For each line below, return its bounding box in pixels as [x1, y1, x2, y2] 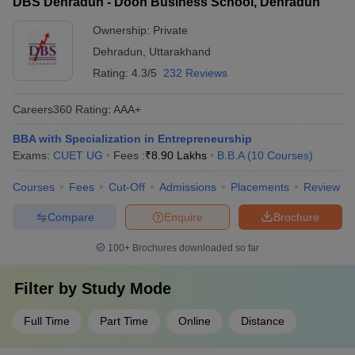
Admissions [159, 181, 216, 193]
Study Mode [82, 280, 171, 297]
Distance [241, 315, 284, 327]
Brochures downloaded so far [130, 242, 259, 254]
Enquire [164, 210, 203, 223]
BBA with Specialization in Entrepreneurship [13, 132, 252, 145]
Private [153, 24, 188, 36]
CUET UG [53, 149, 103, 162]
